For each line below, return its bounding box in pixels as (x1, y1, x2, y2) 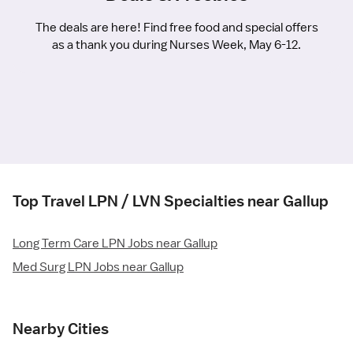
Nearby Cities (13, 319, 109, 339)
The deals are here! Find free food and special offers (35, 20, 318, 36)
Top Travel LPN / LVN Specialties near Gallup (13, 191, 329, 211)
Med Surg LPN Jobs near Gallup (13, 259, 184, 276)
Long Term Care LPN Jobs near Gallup (13, 236, 217, 252)
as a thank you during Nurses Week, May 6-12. (52, 37, 301, 54)
